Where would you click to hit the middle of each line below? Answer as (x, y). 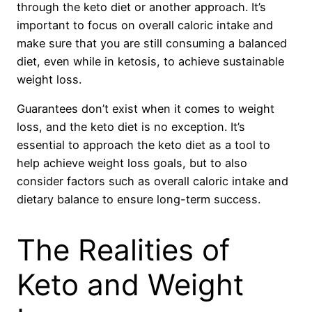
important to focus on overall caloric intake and (145, 25)
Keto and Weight (130, 284)
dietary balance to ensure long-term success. (139, 199)
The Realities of (123, 249)
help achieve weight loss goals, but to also (132, 163)
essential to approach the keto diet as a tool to (143, 145)
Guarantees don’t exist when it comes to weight (146, 108)
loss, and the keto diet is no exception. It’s (131, 126)
